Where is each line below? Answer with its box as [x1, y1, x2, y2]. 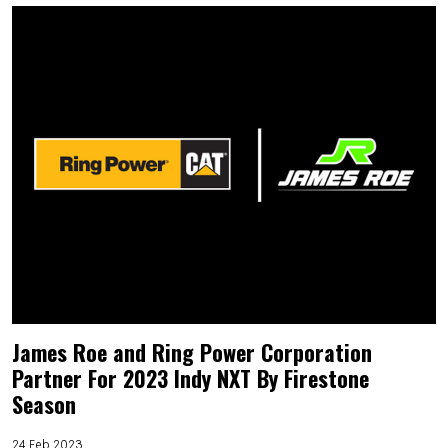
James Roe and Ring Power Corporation [12, 335, 372, 368]
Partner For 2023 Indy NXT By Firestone [12, 361, 369, 394]
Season [12, 387, 76, 420]
